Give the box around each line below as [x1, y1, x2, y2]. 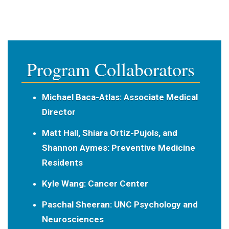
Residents [41, 157, 83, 168]
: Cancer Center [83, 178, 148, 189]
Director [41, 106, 76, 117]
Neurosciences [41, 214, 104, 224]
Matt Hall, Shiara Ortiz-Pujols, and [41, 127, 177, 138]
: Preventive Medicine [107, 142, 195, 153]
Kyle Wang [41, 178, 84, 189]
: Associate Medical [119, 91, 198, 102]
